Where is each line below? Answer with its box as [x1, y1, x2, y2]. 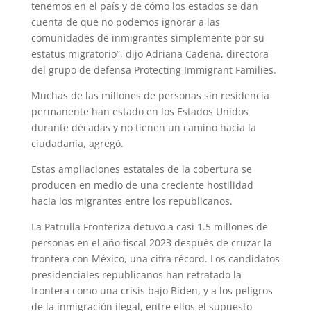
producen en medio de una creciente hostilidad [31, 178, 253, 192]
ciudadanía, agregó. [31, 136, 124, 150]
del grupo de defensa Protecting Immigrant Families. [31, 62, 276, 76]
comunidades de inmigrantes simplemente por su [31, 31, 264, 44]
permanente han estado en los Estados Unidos [31, 104, 249, 118]
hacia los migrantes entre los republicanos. [31, 194, 233, 208]
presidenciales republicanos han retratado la [31, 267, 242, 281]
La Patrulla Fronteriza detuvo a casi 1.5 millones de [31, 219, 268, 233]
